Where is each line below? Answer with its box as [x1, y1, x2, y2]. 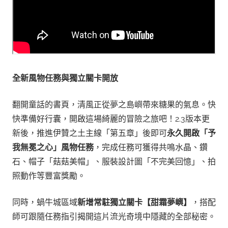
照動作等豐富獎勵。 [12, 171, 85, 181]
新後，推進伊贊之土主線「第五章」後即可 [12, 128, 167, 138]
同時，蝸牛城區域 [12, 197, 77, 207]
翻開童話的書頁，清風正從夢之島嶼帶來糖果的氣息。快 [12, 100, 216, 109]
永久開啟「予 [167, 128, 216, 138]
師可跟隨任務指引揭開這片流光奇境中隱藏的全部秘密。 [12, 212, 216, 221]
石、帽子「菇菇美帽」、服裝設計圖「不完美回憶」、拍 [12, 157, 216, 166]
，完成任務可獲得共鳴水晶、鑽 [94, 142, 208, 152]
